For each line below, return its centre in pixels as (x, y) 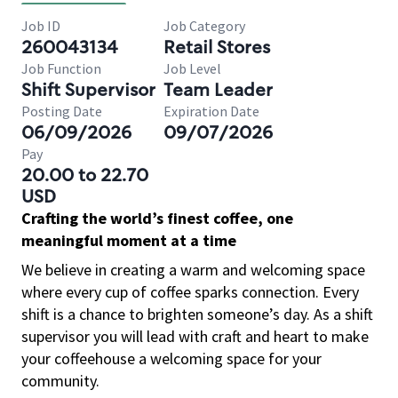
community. (60, 381)
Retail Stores (217, 47)
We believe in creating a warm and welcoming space (193, 270)
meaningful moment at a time (129, 240)
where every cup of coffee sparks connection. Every (190, 292)
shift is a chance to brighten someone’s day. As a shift (197, 314)
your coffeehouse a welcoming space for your (171, 358)
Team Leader (218, 90)
